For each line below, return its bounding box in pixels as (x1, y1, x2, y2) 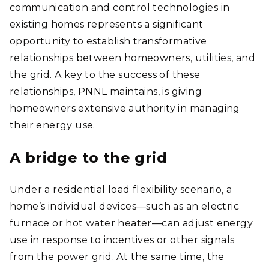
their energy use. (10, 119, 95, 131)
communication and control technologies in (10, 2, 230, 13)
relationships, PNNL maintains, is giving (10, 86, 202, 97)
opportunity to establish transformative (10, 35, 207, 47)
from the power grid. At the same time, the (10, 251, 225, 262)
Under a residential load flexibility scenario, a (10, 184, 232, 195)
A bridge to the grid (10, 149, 167, 166)
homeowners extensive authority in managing (10, 103, 240, 114)
